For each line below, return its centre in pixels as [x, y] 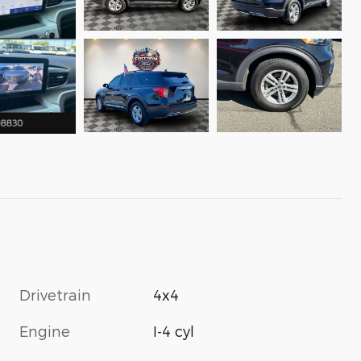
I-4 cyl [174, 331]
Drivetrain [55, 295]
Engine [45, 331]
